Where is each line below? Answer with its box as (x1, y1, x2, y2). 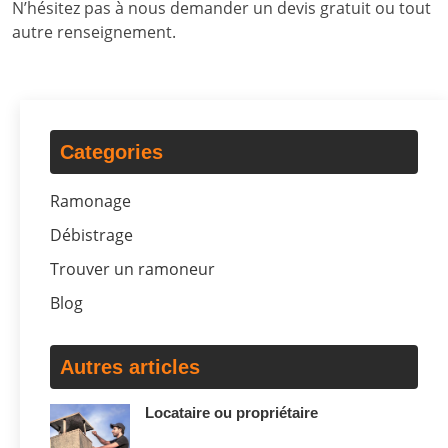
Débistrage (50, 223, 133, 246)
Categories (60, 140, 163, 163)
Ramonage (50, 189, 131, 212)
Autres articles (60, 355, 200, 378)
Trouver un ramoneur (50, 257, 215, 280)
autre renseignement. (12, 20, 176, 43)
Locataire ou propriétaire (145, 403, 318, 421)
